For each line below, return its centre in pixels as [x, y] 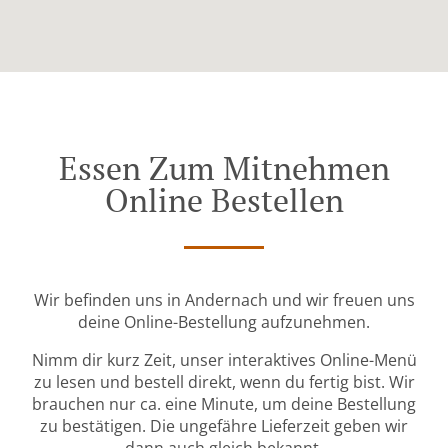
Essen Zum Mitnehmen [224, 168]
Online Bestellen [224, 200]
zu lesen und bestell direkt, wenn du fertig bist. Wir [224, 382]
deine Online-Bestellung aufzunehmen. [224, 322]
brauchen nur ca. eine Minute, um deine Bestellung [224, 404]
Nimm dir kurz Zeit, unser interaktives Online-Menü [224, 360]
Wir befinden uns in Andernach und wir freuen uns [224, 300]
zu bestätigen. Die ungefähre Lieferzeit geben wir [224, 426]
